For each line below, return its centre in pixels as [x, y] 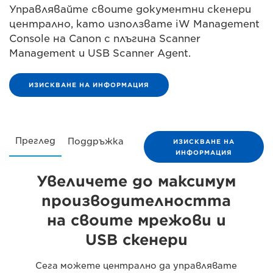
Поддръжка [96, 141]
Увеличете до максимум [136, 181]
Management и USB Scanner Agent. [100, 53]
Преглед [35, 141]
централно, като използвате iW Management [134, 24]
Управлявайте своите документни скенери [130, 9]
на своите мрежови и [136, 220]
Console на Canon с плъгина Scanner [105, 39]
